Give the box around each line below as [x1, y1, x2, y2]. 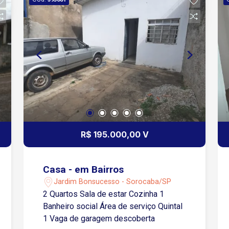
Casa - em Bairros [43, 163, 124, 175]
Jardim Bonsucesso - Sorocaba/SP [54, 177, 172, 186]
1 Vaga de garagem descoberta [43, 213, 155, 223]
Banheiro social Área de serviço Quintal [43, 201, 183, 211]
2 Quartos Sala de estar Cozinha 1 [43, 189, 165, 199]
